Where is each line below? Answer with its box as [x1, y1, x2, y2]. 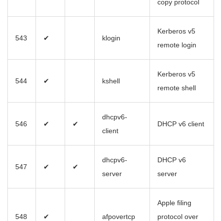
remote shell [157, 84, 196, 92]
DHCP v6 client [157, 120, 204, 128]
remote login [157, 41, 196, 49]
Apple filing [157, 199, 191, 207]
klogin [102, 34, 120, 42]
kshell [102, 77, 120, 85]
